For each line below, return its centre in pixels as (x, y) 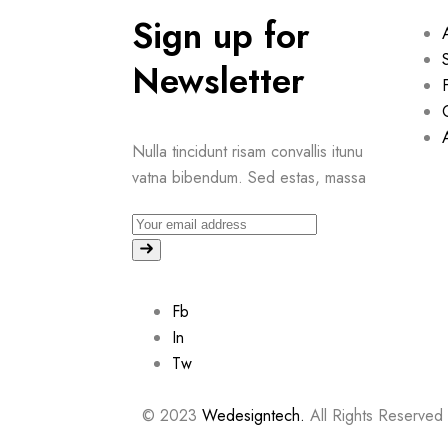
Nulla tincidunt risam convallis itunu (247, 152)
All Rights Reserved (374, 416)
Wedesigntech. (253, 416)
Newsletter (218, 81)
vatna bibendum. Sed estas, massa (249, 178)
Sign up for (221, 36)
